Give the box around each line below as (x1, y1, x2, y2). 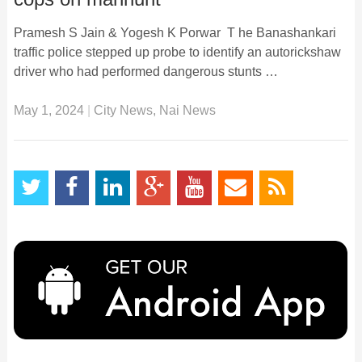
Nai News (158, 103, 216, 117)
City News (93, 103, 153, 117)
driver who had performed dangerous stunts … (13, 64, 278, 78)
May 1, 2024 (13, 103, 84, 117)
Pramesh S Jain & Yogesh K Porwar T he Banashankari (13, 25, 336, 40)
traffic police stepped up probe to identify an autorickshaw (13, 44, 341, 59)
